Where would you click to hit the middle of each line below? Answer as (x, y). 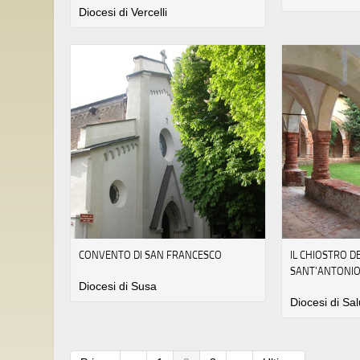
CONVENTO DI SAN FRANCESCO (150, 255)
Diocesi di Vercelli (123, 12)
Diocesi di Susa (118, 286)
